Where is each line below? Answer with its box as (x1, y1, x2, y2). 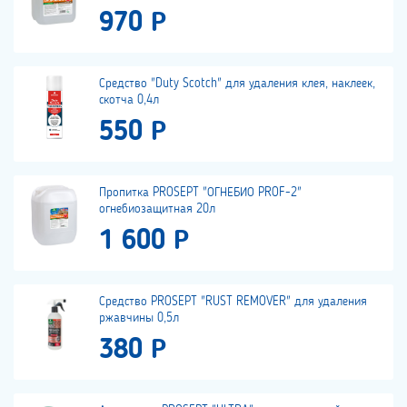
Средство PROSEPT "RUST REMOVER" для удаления (99, 295, 367, 309)
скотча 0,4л (99, 94, 159, 107)
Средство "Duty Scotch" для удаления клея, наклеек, (99, 77, 375, 91)
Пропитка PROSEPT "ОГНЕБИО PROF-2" (99, 186, 302, 200)
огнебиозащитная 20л (99, 203, 215, 216)
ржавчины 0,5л (99, 312, 179, 325)
